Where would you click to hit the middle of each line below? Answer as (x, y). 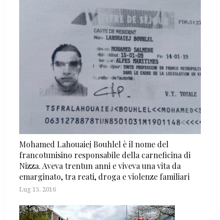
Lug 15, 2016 (38, 189)
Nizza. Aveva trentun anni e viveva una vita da (100, 166)
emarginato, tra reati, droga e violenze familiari (104, 177)
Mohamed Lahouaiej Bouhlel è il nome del (94, 144)
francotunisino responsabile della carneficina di (105, 155)
